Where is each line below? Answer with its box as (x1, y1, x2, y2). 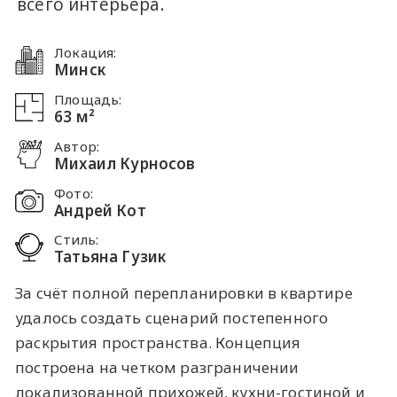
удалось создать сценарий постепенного (15, 307, 329, 329)
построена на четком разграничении (15, 357, 300, 378)
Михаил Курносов (54, 152, 196, 174)
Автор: (54, 136, 100, 155)
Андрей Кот (54, 199, 146, 221)
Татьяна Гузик (54, 246, 167, 268)
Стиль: (54, 230, 99, 249)
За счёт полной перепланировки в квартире (15, 283, 353, 304)
